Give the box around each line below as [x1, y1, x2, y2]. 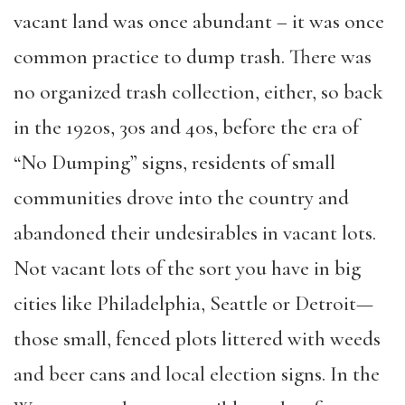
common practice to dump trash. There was [14, 43, 372, 70]
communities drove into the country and [14, 184, 349, 211]
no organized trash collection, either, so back [14, 79, 383, 105]
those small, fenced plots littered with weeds [14, 325, 381, 352]
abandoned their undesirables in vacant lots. [14, 220, 376, 246]
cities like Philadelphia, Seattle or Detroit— [14, 290, 373, 316]
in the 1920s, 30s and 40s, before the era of [14, 114, 359, 140]
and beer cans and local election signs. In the [14, 361, 380, 387]
